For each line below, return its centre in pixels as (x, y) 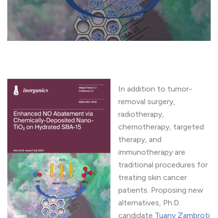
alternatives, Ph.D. (149, 203)
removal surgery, (147, 102)
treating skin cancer (153, 178)
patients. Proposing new (161, 190)
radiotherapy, (141, 114)
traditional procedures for (163, 165)
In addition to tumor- (155, 89)
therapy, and (140, 140)
